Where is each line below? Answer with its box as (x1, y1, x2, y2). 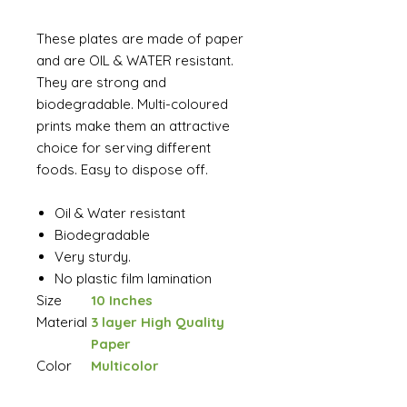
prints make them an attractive (36, 117, 230, 134)
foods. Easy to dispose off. (36, 161, 208, 178)
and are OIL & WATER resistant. (36, 52, 233, 69)
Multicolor (91, 357, 159, 374)
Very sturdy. (55, 248, 131, 265)
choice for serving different (36, 139, 211, 156)
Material (36, 313, 87, 331)
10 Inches (91, 292, 153, 309)
